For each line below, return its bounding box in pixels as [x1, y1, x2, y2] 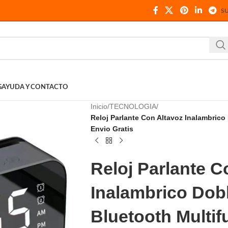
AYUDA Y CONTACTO [2, 84, 68, 91]
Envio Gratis [90, 125, 133, 133]
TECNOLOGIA [109, 102, 156, 110]
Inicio [90, 102, 107, 110]
